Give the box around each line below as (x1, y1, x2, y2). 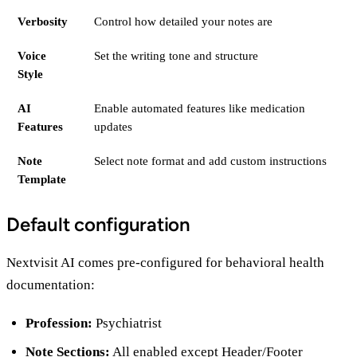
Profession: (25, 316, 92, 331)
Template (18, 172, 66, 186)
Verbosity (18, 14, 68, 28)
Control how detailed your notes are (94, 14, 273, 28)
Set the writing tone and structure (94, 49, 258, 62)
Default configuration (6, 212, 190, 236)
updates (94, 120, 132, 133)
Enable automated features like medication (94, 101, 305, 115)
